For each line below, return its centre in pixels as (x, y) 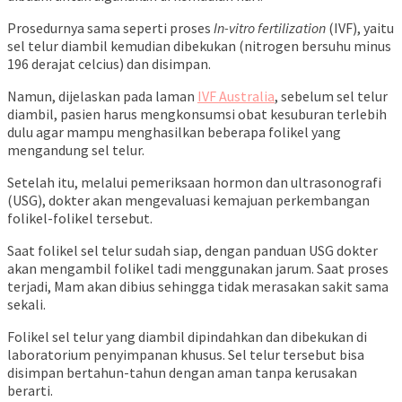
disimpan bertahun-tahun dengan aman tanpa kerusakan (182, 372)
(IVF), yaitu (361, 27)
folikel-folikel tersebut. (80, 218)
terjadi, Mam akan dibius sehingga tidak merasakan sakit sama (198, 286)
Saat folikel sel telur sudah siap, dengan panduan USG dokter (192, 250)
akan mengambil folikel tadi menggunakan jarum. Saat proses (198, 268)
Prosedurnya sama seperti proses (109, 27)
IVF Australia (236, 96)
